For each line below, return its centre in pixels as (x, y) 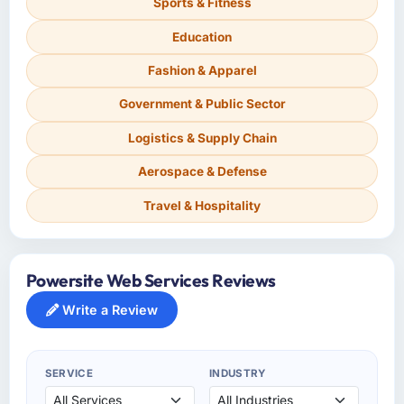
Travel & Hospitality (202, 205)
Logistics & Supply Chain (202, 138)
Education (202, 37)
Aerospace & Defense (202, 172)
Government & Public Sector (202, 104)
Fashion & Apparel (202, 70)
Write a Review (108, 309)
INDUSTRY (238, 373)
